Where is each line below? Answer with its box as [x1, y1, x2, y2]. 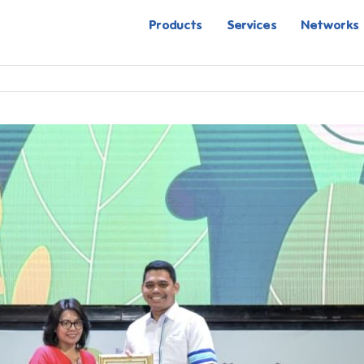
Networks [301, 16, 359, 32]
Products [149, 16, 203, 32]
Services [227, 16, 277, 32]
